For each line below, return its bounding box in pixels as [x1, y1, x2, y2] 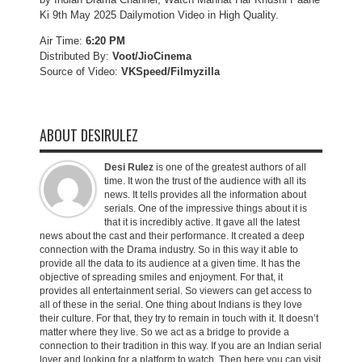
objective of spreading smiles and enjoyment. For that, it [40, 271, 283, 283]
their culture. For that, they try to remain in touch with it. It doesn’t [40, 313, 318, 324]
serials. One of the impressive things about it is [104, 203, 307, 214]
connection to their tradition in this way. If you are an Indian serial [40, 340, 322, 351]
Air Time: [40, 35, 86, 47]
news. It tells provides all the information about [104, 189, 306, 200]
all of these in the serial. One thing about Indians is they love [40, 299, 302, 310]
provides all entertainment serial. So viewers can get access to [40, 285, 312, 297]
